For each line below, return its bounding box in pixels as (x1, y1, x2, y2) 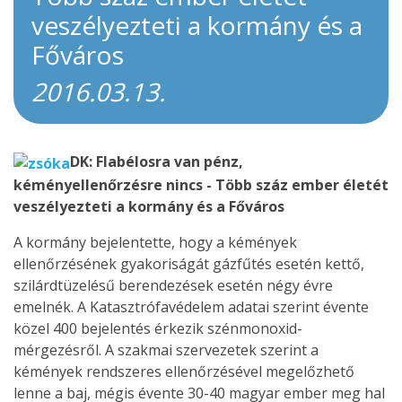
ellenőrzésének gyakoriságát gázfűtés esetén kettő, (13, 253, 364, 274)
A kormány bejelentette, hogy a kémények (13, 232, 297, 252)
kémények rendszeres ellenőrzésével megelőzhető (13, 361, 354, 381)
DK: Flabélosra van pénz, (70, 152, 243, 171)
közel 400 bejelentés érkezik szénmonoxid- (13, 318, 302, 338)
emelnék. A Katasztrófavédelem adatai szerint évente (13, 296, 369, 317)
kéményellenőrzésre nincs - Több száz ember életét (13, 174, 389, 195)
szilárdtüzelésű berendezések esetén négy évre (13, 275, 333, 295)
